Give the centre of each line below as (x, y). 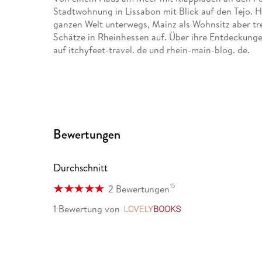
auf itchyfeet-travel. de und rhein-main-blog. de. (152, 49)
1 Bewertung (78, 208)
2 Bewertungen (139, 189)
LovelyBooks (211, 209)
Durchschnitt (81, 168)
